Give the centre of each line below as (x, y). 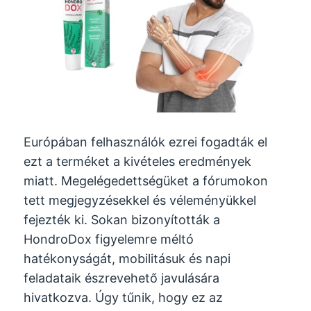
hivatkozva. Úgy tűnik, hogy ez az (124, 297)
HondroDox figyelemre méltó (109, 239)
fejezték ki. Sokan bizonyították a (122, 219)
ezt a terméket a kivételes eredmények (138, 161)
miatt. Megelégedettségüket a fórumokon (146, 180)
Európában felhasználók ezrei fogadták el (146, 142)
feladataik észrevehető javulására (122, 278)
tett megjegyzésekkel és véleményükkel (140, 200)
